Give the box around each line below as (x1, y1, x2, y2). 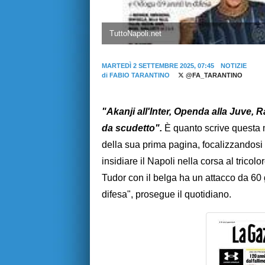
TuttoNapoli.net (109, 28, 161, 38)
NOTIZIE (220, 62, 247, 70)
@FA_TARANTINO (183, 72, 243, 79)
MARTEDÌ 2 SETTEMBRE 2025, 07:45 (102, 62, 214, 70)
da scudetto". (102, 123, 164, 134)
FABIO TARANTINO (109, 72, 170, 79)
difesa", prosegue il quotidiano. (102, 189, 231, 200)
